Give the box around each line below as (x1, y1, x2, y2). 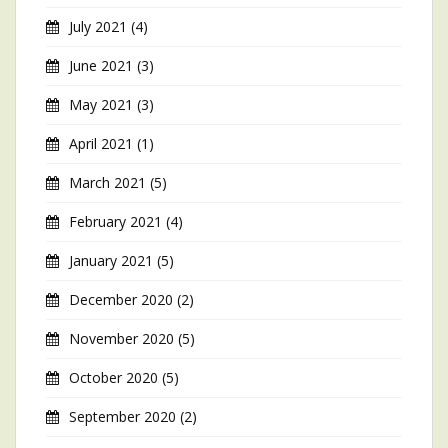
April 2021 (69, 134, 133, 153)
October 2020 (69, 368, 158, 387)
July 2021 (69, 17, 127, 36)
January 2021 (69, 251, 153, 270)
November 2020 (69, 329, 174, 348)
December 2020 (69, 290, 173, 309)
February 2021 (69, 212, 162, 231)
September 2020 (69, 407, 176, 426)
